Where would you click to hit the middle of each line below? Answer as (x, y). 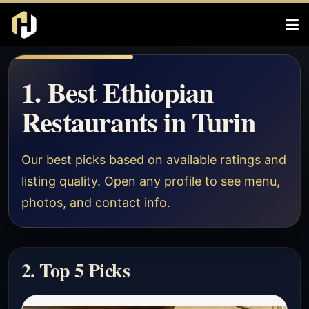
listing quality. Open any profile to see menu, (151, 181)
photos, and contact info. (96, 202)
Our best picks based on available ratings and (154, 160)
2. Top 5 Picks (76, 270)
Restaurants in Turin (138, 122)
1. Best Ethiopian (118, 92)
